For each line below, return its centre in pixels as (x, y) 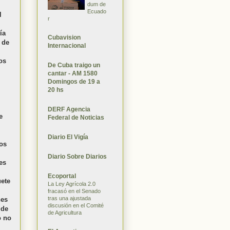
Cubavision (64, 37)
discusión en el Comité (76, 205)
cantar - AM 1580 (73, 73)
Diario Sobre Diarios (77, 156)
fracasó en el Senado (74, 191)
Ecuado (97, 11)
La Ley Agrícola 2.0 (72, 184)
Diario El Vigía (68, 137)
